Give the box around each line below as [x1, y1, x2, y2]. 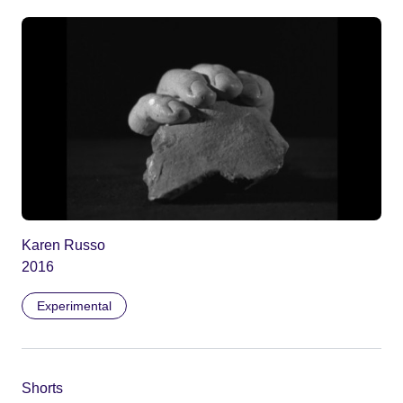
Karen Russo [22, 237, 105, 253]
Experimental [37, 298, 112, 313]
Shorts [22, 380, 63, 396]
